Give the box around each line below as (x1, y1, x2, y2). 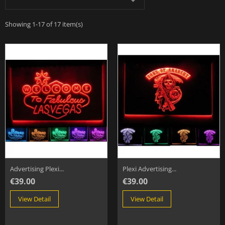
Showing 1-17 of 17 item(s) (5, 20, 83, 29)
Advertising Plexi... (10, 164, 64, 174)
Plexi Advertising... (123, 164, 176, 174)
